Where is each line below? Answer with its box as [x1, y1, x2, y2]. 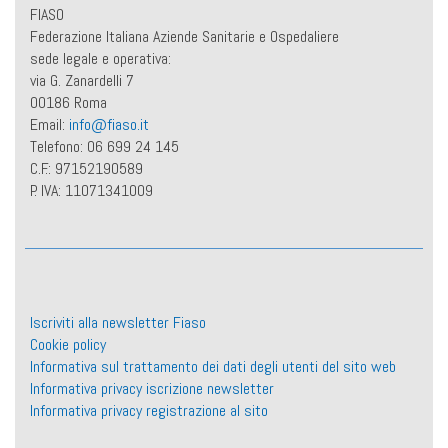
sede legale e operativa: [29, 47, 171, 69]
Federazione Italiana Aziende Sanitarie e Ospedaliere [29, 25, 339, 47]
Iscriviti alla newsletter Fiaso [29, 311, 206, 333]
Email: [29, 113, 69, 135]
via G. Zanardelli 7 [29, 69, 134, 91]
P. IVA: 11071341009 [29, 179, 153, 201]
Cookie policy [29, 333, 106, 355]
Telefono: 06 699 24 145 [29, 135, 179, 157]
